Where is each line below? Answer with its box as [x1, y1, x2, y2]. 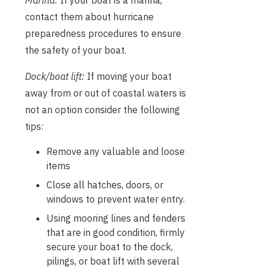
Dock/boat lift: [25, 70, 85, 83]
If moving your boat [85, 70, 172, 83]
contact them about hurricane [25, 11, 154, 23]
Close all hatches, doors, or [46, 179, 163, 191]
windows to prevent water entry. [46, 193, 185, 206]
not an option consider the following [25, 104, 180, 116]
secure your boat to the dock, [46, 241, 173, 253]
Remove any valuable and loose [46, 145, 185, 158]
